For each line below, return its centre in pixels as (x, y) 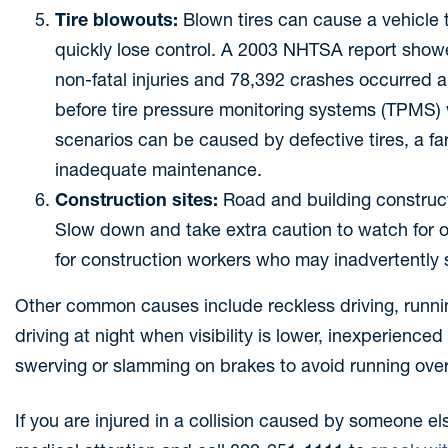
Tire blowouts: (116, 19)
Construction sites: (136, 199)
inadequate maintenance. (158, 169)
